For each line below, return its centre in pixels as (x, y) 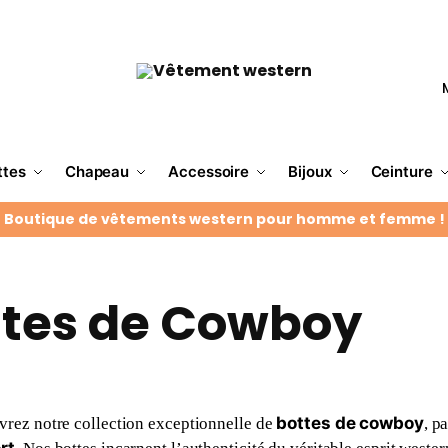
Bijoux (310, 171)
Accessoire (209, 171)
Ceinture (401, 171)
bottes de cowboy (350, 423)
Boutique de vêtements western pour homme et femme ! (224, 219)
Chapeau (97, 171)
